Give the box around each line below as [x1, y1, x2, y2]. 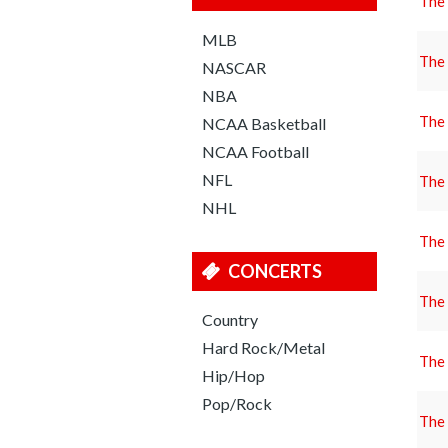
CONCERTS [228, 260, 322, 282]
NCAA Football [202, 142, 309, 161]
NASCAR [202, 58, 266, 77]
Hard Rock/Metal [202, 338, 325, 357]
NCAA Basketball [202, 114, 326, 133]
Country [202, 310, 258, 329]
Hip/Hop [202, 366, 265, 385]
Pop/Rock [202, 394, 272, 413]
